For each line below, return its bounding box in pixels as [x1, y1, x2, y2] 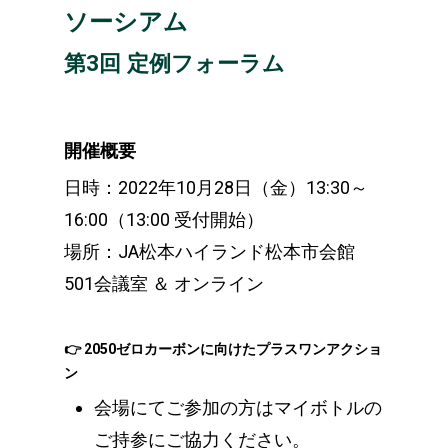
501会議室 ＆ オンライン [64, 273, 265, 295]
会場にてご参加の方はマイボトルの [94, 397, 383, 419]
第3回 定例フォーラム [64, 50, 286, 77]
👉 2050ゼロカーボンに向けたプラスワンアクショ [64, 341, 383, 358]
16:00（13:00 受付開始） [64, 209, 265, 231]
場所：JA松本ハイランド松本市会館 [64, 241, 356, 263]
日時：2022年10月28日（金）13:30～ [64, 177, 369, 199]
